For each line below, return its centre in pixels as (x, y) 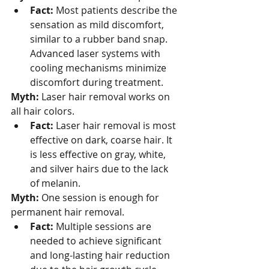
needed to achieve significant (97, 241)
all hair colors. (43, 111)
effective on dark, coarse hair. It (102, 140)
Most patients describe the (116, 10)
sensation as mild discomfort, (98, 25)
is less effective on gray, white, (99, 154)
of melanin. (55, 183)
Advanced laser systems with (96, 53)
